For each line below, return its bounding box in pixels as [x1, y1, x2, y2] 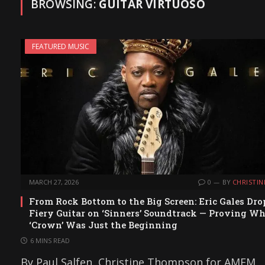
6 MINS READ [30, 236, 70, 245]
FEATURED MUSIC [32, 41, 89, 51]
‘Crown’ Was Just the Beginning [29, 219, 177, 231]
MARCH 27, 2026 [29, 177, 79, 187]
